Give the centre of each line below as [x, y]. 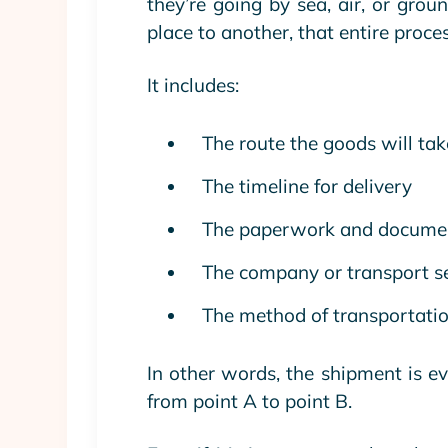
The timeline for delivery [307, 186]
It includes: [193, 85]
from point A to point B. [249, 401]
